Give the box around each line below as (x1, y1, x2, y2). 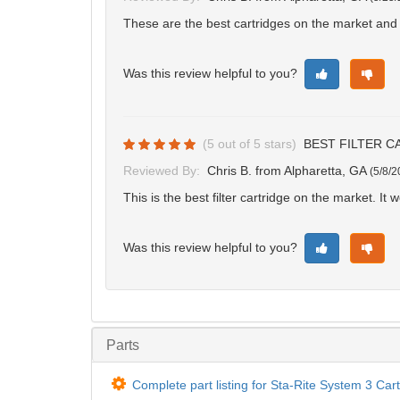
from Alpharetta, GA (255, 162, 370, 178)
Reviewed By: (123, 162, 200, 178)
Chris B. (207, 162, 252, 178)
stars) (261, 136, 300, 151)
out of (214, 136, 254, 151)
